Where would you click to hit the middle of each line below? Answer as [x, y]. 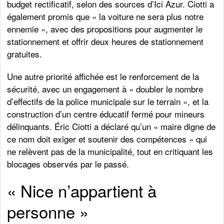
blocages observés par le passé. [68, 164]
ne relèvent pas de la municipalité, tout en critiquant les [110, 151]
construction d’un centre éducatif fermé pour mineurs [106, 114]
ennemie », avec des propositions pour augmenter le [105, 29]
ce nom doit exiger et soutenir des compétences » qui [107, 139]
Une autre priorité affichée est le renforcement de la [103, 76]
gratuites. [25, 54]
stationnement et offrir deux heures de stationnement [105, 41]
